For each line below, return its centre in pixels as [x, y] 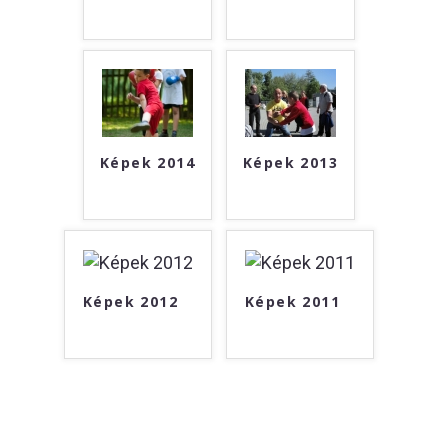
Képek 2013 [290, 162]
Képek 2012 [130, 302]
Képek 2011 [292, 302]
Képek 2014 [147, 162]
